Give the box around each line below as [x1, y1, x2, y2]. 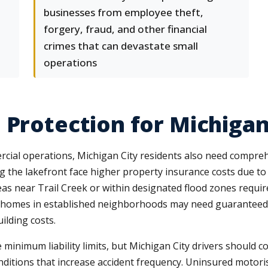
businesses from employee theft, [44, 5, 203, 19]
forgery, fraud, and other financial [44, 22, 207, 36]
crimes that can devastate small [44, 39, 198, 53]
